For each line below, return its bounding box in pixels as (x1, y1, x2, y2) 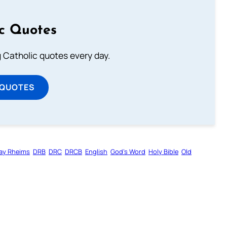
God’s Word (110, 146, 145, 156)
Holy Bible (148, 146, 178, 156)
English (85, 146, 107, 156)
